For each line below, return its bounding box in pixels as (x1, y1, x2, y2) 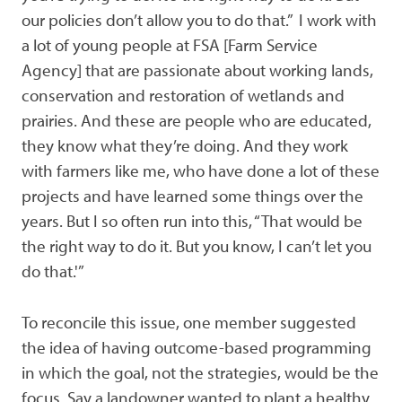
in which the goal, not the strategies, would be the (22, 361, 379, 383)
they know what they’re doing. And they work (22, 134, 348, 156)
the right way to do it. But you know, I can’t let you (22, 234, 371, 257)
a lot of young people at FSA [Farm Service (22, 33, 318, 56)
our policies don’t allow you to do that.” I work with (22, 8, 377, 31)
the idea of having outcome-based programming (22, 336, 371, 358)
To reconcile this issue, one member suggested (22, 310, 356, 333)
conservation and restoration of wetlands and (22, 83, 345, 106)
